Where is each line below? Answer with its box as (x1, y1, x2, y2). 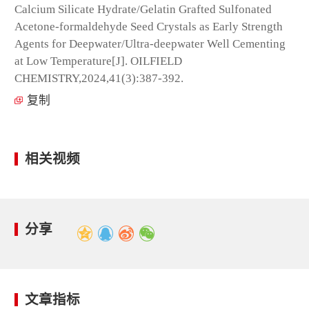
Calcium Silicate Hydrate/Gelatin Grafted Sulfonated (14, 2, 272, 16)
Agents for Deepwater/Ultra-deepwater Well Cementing (14, 37, 286, 50)
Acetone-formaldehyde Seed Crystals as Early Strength (14, 19, 283, 33)
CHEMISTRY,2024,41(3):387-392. (14, 71, 183, 85)
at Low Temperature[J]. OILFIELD (14, 54, 182, 68)
